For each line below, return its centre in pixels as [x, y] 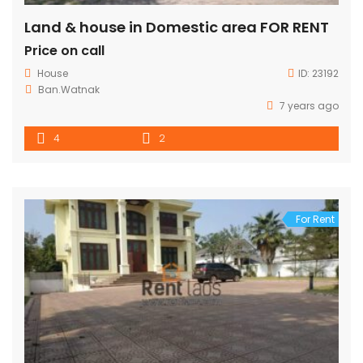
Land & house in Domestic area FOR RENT [177, 27]
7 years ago [308, 105]
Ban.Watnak [69, 89]
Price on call [64, 50]
